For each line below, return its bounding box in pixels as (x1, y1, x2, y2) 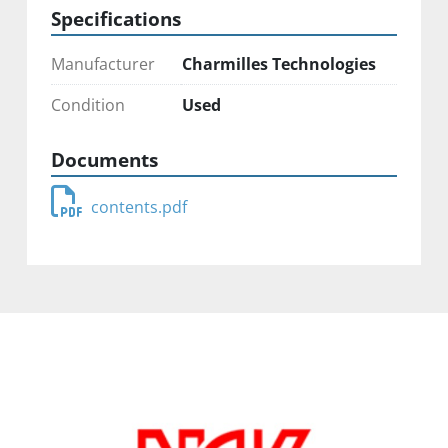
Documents (50, 146, 158, 172)
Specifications (50, 5, 181, 31)
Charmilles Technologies (181, 52, 376, 75)
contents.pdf (90, 195, 187, 218)
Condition (50, 93, 125, 116)
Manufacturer (50, 52, 155, 75)
